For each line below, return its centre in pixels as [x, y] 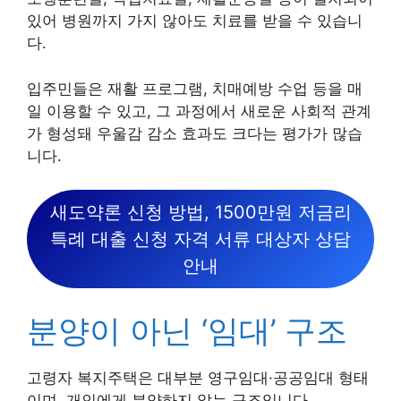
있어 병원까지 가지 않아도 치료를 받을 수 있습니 [195, 21]
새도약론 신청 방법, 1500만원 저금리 [200, 212]
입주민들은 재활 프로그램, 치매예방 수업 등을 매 [195, 88]
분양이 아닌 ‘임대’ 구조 [187, 330]
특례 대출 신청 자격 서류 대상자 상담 [200, 239]
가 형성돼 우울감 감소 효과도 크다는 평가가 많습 [195, 133]
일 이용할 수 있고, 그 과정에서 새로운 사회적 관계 [199, 111]
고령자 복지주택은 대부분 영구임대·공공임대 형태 [198, 377]
